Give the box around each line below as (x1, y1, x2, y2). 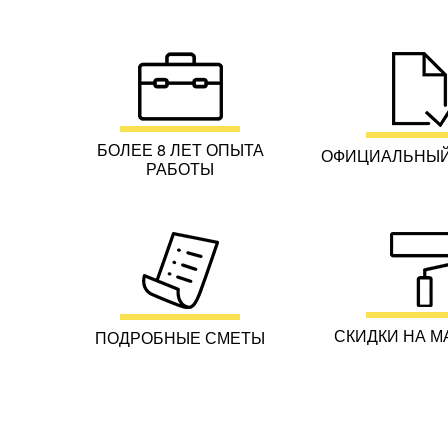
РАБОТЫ (146, 157, 214, 180)
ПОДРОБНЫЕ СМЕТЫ (95, 326, 265, 349)
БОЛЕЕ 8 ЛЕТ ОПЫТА (96, 138, 264, 161)
